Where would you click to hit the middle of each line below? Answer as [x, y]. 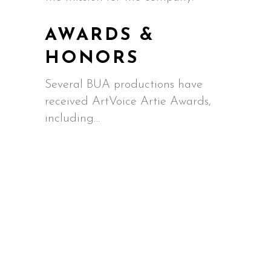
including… [72, 119]
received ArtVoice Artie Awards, [128, 102]
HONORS [92, 58]
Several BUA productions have [124, 85]
